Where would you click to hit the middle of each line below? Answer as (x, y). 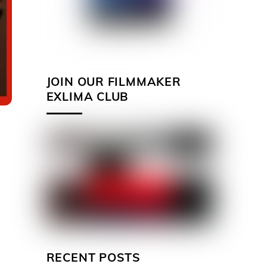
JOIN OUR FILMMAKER (114, 81)
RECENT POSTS (93, 257)
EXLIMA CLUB (87, 96)
